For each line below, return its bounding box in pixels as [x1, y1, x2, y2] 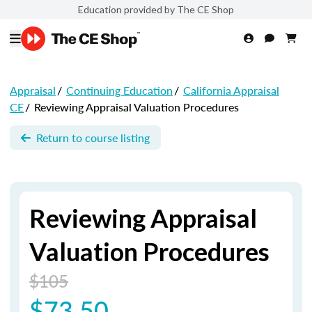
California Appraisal [183, 82, 279, 98]
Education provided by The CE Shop [78, 3, 234, 15]
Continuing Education [66, 82, 173, 98]
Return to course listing [36, 129, 150, 146]
